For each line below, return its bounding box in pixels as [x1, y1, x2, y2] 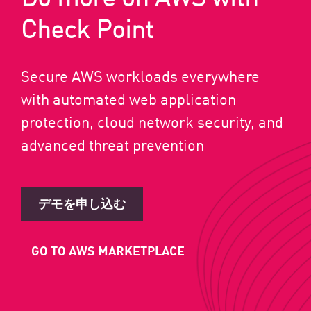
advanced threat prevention [21, 133, 204, 155]
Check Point [21, 10, 153, 44]
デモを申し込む [38, 193, 126, 212]
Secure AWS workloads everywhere [21, 65, 260, 86]
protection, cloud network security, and [21, 110, 283, 132]
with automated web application [21, 87, 236, 109]
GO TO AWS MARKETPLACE [31, 240, 185, 259]
